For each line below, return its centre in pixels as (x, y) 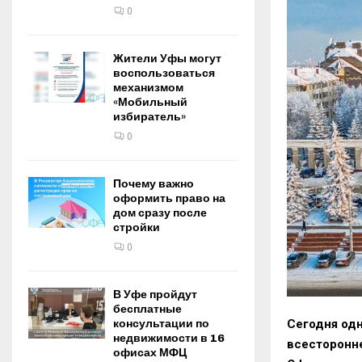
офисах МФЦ (150, 353)
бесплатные (147, 309)
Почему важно (154, 184)
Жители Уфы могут (167, 59)
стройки (137, 227)
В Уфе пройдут (155, 295)
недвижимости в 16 (169, 338)
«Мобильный (150, 102)
